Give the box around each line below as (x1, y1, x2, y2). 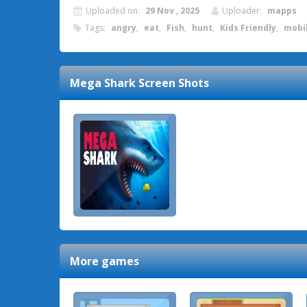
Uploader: (222, 5, 264, 16)
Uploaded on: (86, 5, 142, 16)
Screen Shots (136, 75, 209, 90)
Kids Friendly (220, 22, 276, 34)
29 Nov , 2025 (145, 5, 199, 16)
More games (70, 254, 139, 269)
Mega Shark (70, 75, 136, 90)
